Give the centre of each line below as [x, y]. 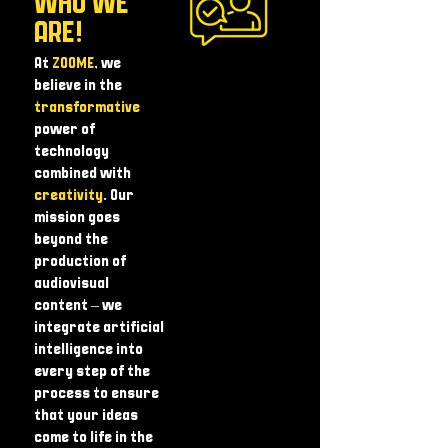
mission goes [77, 217]
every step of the [92, 371]
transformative [87, 107]
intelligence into [88, 349]
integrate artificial [99, 327]
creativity [68, 195]
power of [64, 129]
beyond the [71, 239]
